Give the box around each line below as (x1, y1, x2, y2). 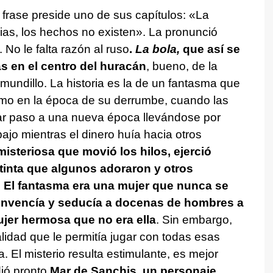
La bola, (135, 42, 180, 55)
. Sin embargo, (155, 213, 232, 226)
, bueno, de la (146, 59, 218, 73)
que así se (179, 42, 240, 55)
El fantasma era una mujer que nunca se (3, 179, 229, 192)
